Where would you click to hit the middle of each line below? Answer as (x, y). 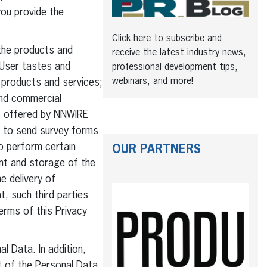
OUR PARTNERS (158, 149)
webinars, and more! (153, 81)
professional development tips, (175, 67)
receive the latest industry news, (179, 53)
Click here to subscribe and (167, 38)
